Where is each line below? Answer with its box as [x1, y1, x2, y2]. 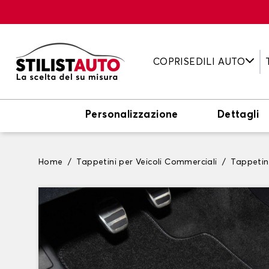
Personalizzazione [85, 110, 178, 120]
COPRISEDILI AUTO [153, 56, 246, 67]
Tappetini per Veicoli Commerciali [76, 158, 217, 166]
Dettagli [217, 110, 259, 120]
